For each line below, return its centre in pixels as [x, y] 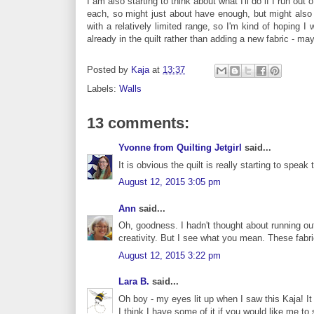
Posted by [109, 70]
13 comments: [138, 123]
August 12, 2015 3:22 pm [170, 255]
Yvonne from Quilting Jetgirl [180, 148]
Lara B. [134, 282]
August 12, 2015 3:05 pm [170, 182]
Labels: [103, 89]
